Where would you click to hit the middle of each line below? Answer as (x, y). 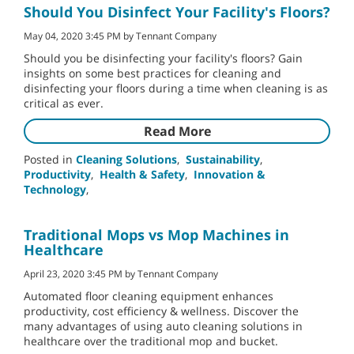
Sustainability (223, 160)
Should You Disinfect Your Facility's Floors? (177, 12)
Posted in (50, 160)
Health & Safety (142, 175)
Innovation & (230, 175)
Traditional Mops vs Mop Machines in (156, 235)
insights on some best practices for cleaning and (153, 73)
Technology (55, 190)
